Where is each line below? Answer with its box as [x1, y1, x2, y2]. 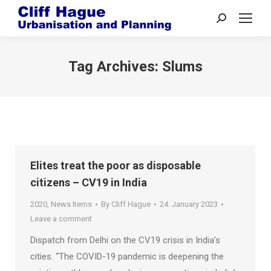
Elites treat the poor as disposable [30, 159, 201, 172]
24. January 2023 [160, 200, 218, 209]
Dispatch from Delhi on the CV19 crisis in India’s [30, 235, 220, 246]
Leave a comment [30, 214, 92, 223]
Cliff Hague [111, 200, 151, 209]
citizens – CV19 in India [30, 176, 147, 189]
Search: [216, 15, 246, 26]
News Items [51, 200, 92, 209]
